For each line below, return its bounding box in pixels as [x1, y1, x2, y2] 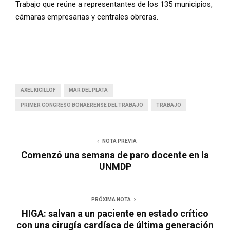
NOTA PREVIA [102, 138, 137, 144]
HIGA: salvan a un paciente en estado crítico [22, 208, 208, 219]
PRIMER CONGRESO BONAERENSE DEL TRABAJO [21, 102, 143, 108]
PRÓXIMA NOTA [91, 197, 131, 203]
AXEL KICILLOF [21, 87, 56, 93]
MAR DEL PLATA [69, 87, 108, 93]
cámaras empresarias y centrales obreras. [15, 12, 158, 22]
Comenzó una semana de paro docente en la [21, 149, 209, 161]
